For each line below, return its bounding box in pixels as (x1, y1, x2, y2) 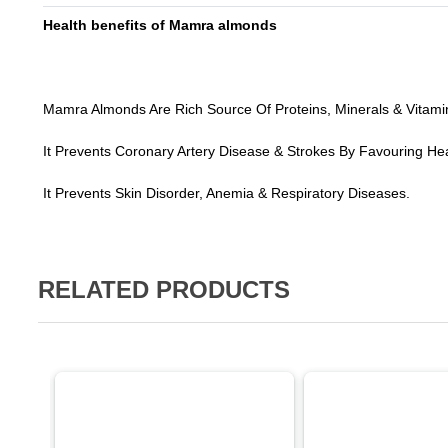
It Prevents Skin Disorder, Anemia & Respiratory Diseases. (43, 185, 410, 201)
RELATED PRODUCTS (38, 276, 290, 303)
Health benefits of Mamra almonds (43, 17, 277, 33)
